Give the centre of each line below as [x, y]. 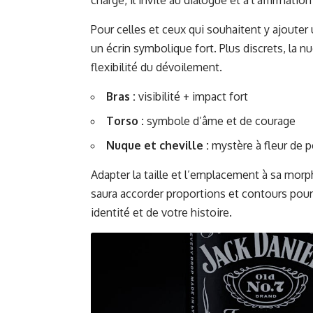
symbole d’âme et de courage [220, 121]
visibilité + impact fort [192, 96]
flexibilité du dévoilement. [156, 67]
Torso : [125, 121]
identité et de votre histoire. [161, 212]
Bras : [121, 96]
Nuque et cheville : [158, 145]
